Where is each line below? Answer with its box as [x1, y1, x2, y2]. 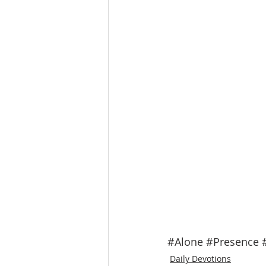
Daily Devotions [170, 253, 231, 265]
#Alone [167, 235, 203, 249]
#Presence [206, 235, 259, 249]
